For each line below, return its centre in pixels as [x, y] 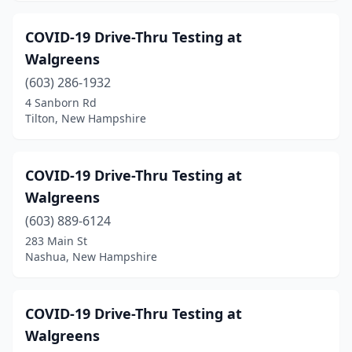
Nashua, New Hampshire [91, 257]
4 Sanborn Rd [61, 103]
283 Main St [56, 241]
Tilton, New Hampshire [86, 118]
